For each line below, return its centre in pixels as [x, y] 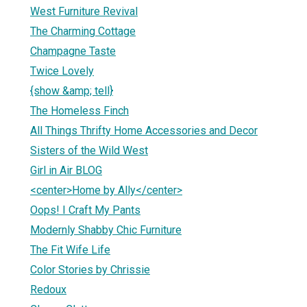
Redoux [48, 289]
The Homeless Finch [79, 110]
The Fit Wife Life [70, 249]
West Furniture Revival [84, 11]
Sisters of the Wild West [89, 150]
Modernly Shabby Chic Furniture [106, 230]
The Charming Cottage [83, 31]
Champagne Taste [73, 51]
